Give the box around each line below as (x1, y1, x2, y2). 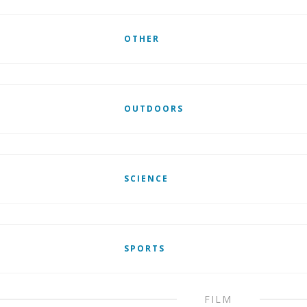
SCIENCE (123, 173, 169, 184)
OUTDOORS (123, 103, 184, 114)
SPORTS (123, 243, 165, 254)
